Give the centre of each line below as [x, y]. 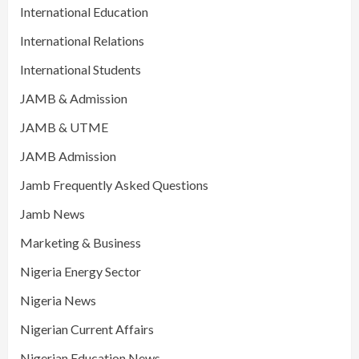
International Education [84, 11]
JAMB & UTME [64, 127]
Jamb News [52, 213]
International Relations [82, 40]
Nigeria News [58, 300]
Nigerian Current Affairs [87, 329]
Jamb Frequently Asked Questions [114, 184]
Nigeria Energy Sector [81, 271]
